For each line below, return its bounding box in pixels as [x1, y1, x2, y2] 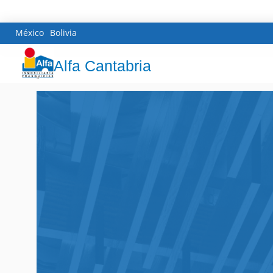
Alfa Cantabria [53, 57, 151, 75]
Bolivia [50, 26, 77, 38]
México [15, 26, 44, 38]
